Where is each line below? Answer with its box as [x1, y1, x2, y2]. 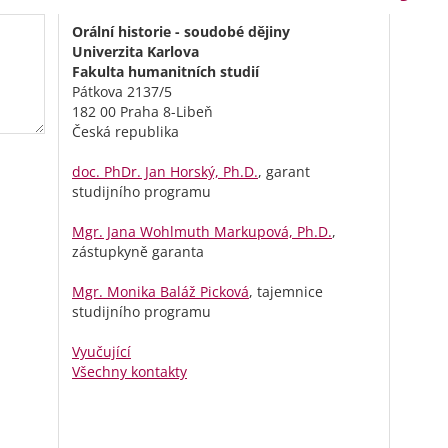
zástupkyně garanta [72, 242, 204, 262]
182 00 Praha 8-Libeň [72, 102, 213, 122]
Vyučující [72, 342, 131, 362]
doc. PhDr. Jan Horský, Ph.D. [72, 162, 258, 182]
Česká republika [72, 122, 179, 142]
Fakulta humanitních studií [72, 62, 259, 82]
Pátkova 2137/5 [72, 82, 172, 102]
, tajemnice [249, 282, 323, 302]
